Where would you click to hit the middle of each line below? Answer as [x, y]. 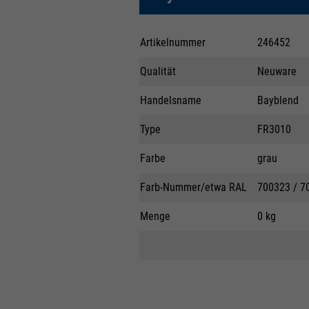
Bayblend [278, 100]
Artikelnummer [172, 42]
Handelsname [170, 100]
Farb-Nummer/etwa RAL [193, 187]
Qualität [158, 71]
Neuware [277, 71]
